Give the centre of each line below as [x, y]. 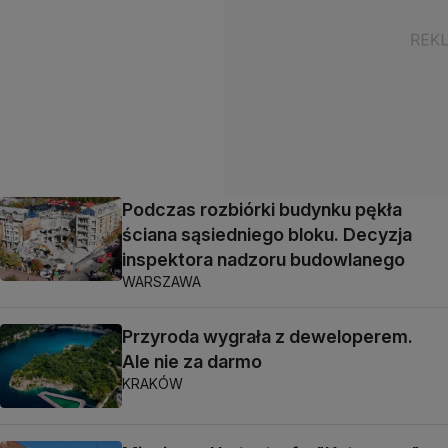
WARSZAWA [161, 281]
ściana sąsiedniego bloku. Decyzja [267, 234]
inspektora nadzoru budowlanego [263, 259]
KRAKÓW [152, 383]
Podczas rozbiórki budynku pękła [262, 209]
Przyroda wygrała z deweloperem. [267, 336]
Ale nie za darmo [192, 361]
